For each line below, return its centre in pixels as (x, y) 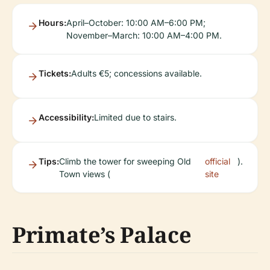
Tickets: (55, 74)
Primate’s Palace (102, 235)
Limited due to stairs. (135, 118)
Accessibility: (66, 118)
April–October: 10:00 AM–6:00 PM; (136, 23)
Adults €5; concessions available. (137, 74)
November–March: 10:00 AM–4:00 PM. (144, 36)
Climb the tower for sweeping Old (125, 162)
